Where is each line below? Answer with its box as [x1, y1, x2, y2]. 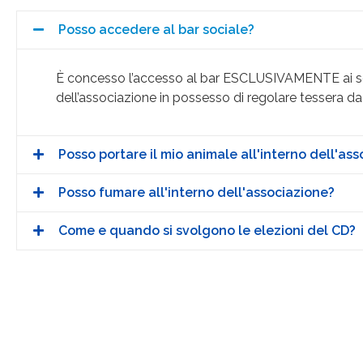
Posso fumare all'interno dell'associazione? [58, 185, 335, 201]
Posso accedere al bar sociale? [58, 22, 254, 38]
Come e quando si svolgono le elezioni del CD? [58, 223, 356, 239]
